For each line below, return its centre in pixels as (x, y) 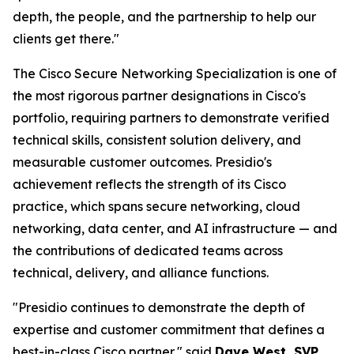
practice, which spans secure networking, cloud (156, 206)
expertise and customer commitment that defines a (169, 330)
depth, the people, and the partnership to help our (164, 17)
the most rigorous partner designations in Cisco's (159, 96)
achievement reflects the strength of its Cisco (149, 184)
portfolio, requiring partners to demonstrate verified (171, 118)
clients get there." (66, 39)
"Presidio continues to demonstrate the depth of (159, 307)
